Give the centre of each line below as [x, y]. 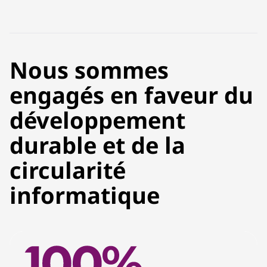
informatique [85, 195]
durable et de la [97, 145]
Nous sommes [89, 70]
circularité [68, 170]
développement [97, 120]
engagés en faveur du [131, 95]
